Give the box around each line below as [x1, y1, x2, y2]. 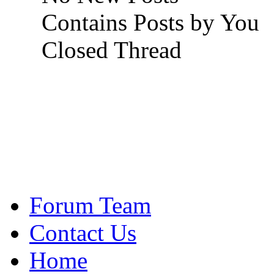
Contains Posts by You [35, 9, 259, 35]
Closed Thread [35, 36, 182, 63]
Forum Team [29, 191, 151, 218]
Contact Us [29, 219, 136, 246]
